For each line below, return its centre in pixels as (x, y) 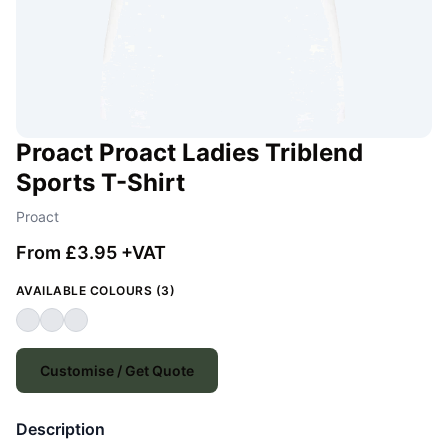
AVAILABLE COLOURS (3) (96, 291)
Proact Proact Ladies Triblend (189, 153)
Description (60, 429)
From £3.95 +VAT (91, 253)
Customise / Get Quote (117, 371)
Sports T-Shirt (100, 183)
